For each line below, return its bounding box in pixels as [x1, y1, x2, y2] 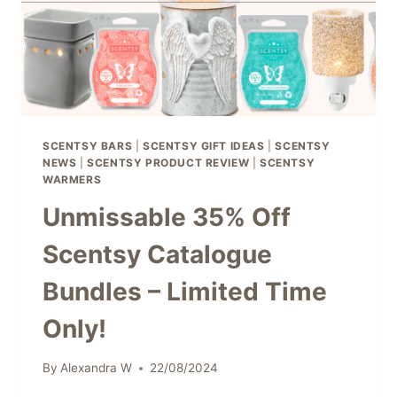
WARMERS [43, 172, 102, 186]
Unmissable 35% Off [43, 201, 291, 232]
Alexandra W [60, 361, 133, 376]
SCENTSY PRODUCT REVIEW [87, 155, 250, 169]
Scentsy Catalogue [43, 238, 272, 269]
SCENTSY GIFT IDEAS [142, 138, 265, 152]
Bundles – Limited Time [43, 276, 327, 307]
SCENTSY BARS [43, 138, 133, 152]
